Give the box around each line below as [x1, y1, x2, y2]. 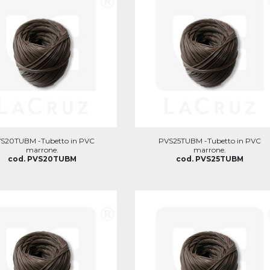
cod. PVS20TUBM [8, 154, 77, 163]
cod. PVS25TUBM [175, 154, 243, 163]
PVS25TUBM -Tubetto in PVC [158, 136, 261, 145]
